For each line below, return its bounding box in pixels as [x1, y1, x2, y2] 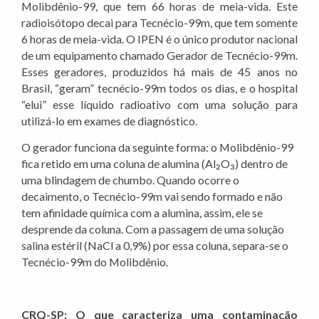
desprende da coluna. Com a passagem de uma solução [21, 222, 284, 236]
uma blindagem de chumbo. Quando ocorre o [21, 173, 239, 187]
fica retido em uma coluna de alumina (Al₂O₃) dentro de [21, 157, 288, 171]
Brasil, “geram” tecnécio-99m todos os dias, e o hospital [21, 81, 298, 95]
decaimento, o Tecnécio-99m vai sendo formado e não [21, 189, 283, 204]
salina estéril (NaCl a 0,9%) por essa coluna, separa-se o [21, 239, 288, 253]
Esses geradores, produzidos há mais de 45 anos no [21, 65, 298, 79]
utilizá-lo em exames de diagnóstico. [21, 114, 197, 128]
